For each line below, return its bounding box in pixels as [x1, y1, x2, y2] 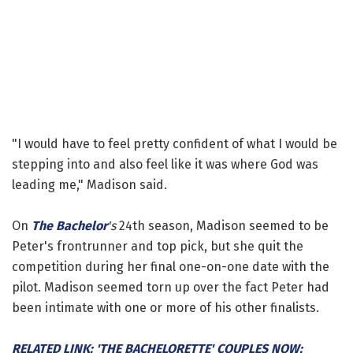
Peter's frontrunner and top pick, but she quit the [12, 238, 303, 254]
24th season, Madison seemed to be [116, 217, 329, 233]
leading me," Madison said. [12, 176, 167, 192]
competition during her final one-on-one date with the [12, 258, 329, 274]
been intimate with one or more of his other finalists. [12, 299, 319, 315]
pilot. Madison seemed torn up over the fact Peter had [12, 279, 329, 295]
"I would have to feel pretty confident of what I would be [12, 136, 337, 151]
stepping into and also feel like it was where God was [12, 156, 318, 172]
